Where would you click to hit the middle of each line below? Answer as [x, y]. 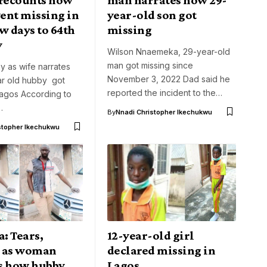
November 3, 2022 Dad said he [169, 79]
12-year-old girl [151, 236]
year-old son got [152, 15]
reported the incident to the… [165, 92]
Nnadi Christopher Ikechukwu [164, 112]
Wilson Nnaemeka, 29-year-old [169, 51]
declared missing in [162, 251]
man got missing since [150, 65]
